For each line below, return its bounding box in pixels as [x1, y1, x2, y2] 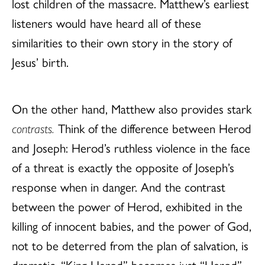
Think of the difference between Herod [54, 118, 251, 137]
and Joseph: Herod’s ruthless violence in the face [12, 138, 250, 156]
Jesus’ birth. [12, 52, 69, 70]
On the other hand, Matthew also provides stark [12, 99, 251, 117]
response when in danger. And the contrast [12, 177, 225, 195]
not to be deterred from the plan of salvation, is [12, 235, 248, 254]
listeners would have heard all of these [12, 13, 201, 31]
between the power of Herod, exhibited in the [12, 196, 243, 215]
